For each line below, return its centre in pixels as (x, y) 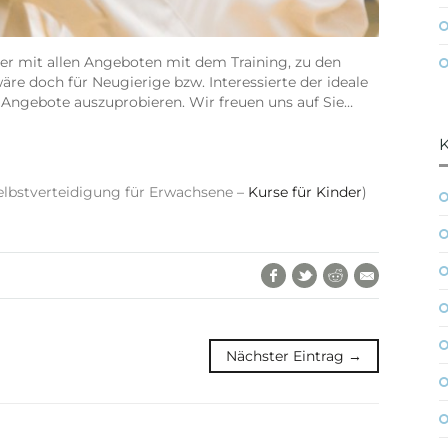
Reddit (371, 273)
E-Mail (400, 273)
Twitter (342, 273)
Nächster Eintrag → (294, 356)
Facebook (320, 273)
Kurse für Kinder (305, 192)
